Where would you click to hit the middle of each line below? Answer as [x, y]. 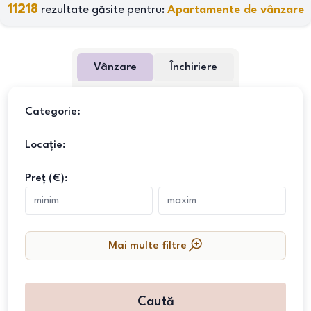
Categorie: [53, 112]
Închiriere [194, 67]
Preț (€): [47, 178]
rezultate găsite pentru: [102, 10]
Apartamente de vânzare [235, 10]
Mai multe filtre [147, 246]
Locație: [45, 145]
